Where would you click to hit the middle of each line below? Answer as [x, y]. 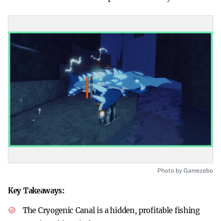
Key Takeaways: [36, 191]
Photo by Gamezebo [185, 171]
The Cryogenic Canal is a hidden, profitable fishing [111, 210]
